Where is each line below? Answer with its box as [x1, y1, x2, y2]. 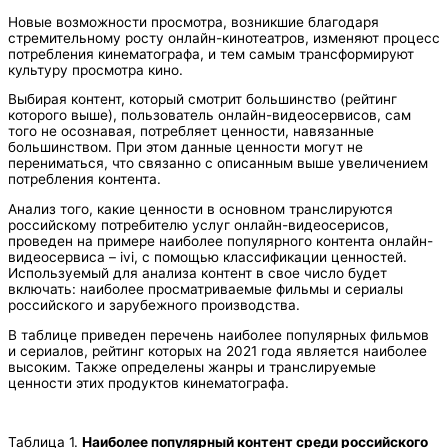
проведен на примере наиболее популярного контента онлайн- [8, 232, 433, 249]
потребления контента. [8, 171, 161, 188]
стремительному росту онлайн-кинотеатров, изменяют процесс [8, 29, 440, 46]
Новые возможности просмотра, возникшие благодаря [8, 13, 379, 30]
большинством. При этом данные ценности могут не [8, 139, 363, 156]
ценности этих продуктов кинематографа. [8, 374, 289, 391]
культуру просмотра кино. [8, 61, 183, 78]
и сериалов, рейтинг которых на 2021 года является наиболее [8, 342, 427, 359]
